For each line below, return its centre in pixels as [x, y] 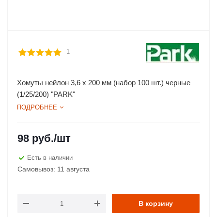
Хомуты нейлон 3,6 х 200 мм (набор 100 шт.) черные [104, 83]
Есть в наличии [50, 157]
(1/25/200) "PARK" [46, 94]
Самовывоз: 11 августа [54, 169]
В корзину [156, 203]
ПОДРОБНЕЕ [37, 107]
